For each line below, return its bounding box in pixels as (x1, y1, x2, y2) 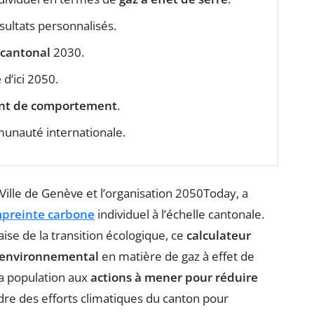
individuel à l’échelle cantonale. (95, 205, 264, 222)
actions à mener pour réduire (90, 268, 258, 285)
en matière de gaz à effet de (99, 247, 254, 264)
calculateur (186, 226, 251, 243)
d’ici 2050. (1, 70, 58, 87)
